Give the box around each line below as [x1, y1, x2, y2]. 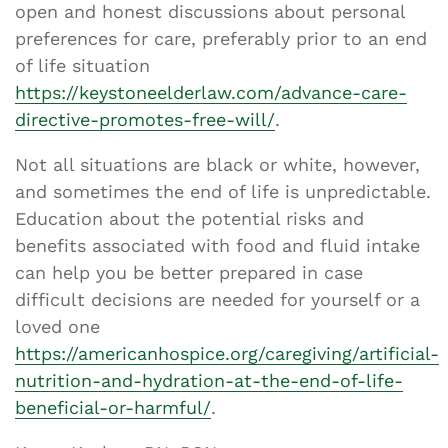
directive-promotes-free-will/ [15, 108, 275, 130]
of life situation [15, 54, 150, 76]
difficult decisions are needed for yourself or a [15, 288, 420, 310]
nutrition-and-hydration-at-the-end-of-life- [15, 369, 403, 391]
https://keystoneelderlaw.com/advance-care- [15, 81, 407, 103]
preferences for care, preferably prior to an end [15, 27, 427, 49]
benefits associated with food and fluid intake [15, 234, 420, 256]
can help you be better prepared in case [15, 261, 363, 283]
